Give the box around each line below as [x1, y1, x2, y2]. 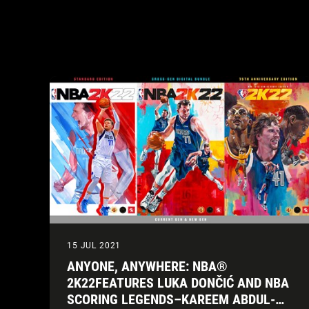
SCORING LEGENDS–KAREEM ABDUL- [67, 290, 275, 308]
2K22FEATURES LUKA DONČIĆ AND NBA [67, 274, 289, 291]
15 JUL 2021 [67, 240, 121, 250]
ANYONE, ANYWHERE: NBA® [67, 257, 228, 275]
